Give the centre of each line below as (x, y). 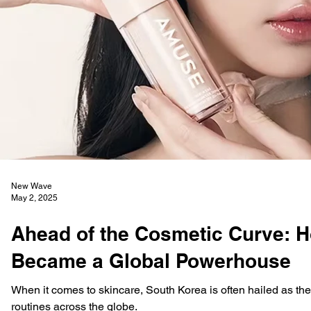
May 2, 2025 (34, 197)
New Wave (32, 186)
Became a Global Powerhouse (151, 261)
